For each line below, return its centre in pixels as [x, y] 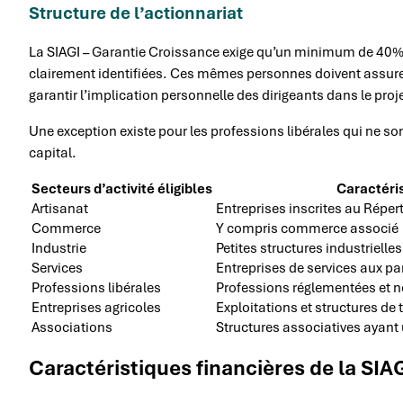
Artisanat [60, 209]
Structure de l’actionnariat [136, 13]
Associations [72, 327]
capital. [53, 153]
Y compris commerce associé [307, 228]
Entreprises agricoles [96, 308]
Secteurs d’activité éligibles [122, 189]
